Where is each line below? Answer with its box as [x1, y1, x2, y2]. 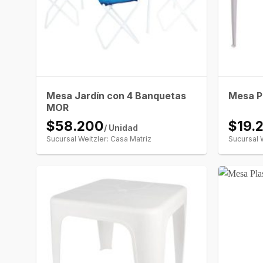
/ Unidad [104, 123, 139, 133]
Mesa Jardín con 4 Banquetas [46, 90, 187, 102]
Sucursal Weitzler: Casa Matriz [46, 134, 152, 144]
